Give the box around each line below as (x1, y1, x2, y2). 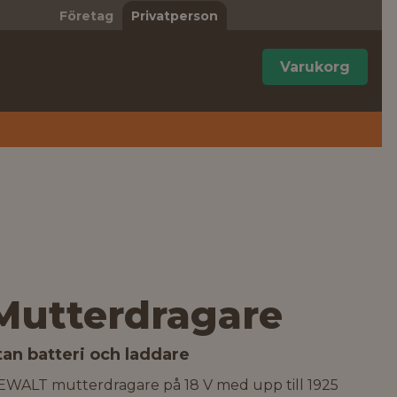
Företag (58, 8, 113, 24)
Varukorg (280, 58, 350, 75)
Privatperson (130, 8, 218, 24)
